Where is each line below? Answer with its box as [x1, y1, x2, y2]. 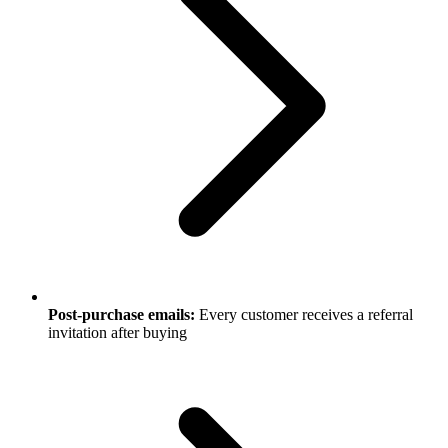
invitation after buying [48, 323, 187, 341]
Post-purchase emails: [48, 305, 195, 323]
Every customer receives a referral [195, 305, 413, 323]
